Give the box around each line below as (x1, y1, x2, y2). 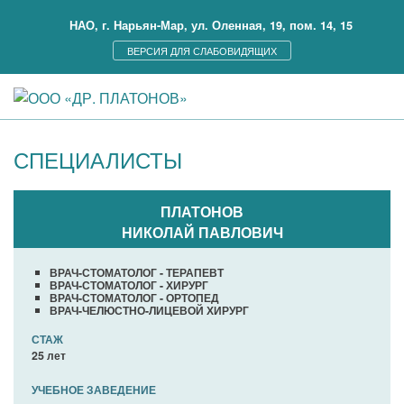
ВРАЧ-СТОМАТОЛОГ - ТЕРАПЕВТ (50, 264, 224, 280)
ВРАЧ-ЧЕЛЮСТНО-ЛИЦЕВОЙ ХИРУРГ (50, 302, 249, 318)
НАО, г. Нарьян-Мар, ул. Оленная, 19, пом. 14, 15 (69, 17, 353, 33)
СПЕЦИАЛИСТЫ (14, 143, 182, 175)
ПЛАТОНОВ (161, 201, 243, 222)
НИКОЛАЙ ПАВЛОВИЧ (121, 222, 283, 243)
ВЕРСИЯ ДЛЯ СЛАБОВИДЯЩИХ (127, 43, 277, 58)
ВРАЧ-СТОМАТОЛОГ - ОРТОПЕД (50, 289, 219, 306)
